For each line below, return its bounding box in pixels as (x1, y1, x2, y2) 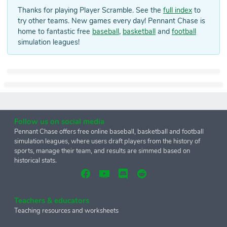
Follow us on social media (14, 117, 104, 127)
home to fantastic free (18, 26, 92, 37)
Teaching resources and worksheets (14, 206, 119, 216)
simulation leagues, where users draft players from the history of (14, 137, 200, 146)
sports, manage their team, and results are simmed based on (14, 146, 190, 156)
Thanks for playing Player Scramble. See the (18, 5, 163, 16)
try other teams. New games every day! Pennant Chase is (18, 16, 205, 26)
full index (163, 5, 192, 16)
